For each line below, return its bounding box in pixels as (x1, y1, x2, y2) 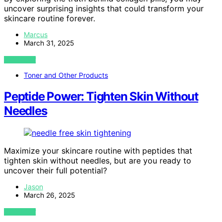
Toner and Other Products (24, 70, 108, 79)
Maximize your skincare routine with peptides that (4, 145, 192, 156)
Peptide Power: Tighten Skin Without (4, 89, 198, 104)
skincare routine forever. (4, 13, 95, 23)
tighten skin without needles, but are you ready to (4, 155, 191, 166)
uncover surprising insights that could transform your (4, 3, 204, 13)
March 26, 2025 (24, 190, 75, 199)
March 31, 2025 (24, 38, 74, 47)
